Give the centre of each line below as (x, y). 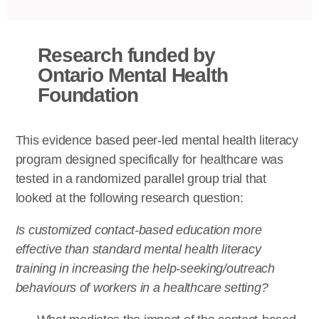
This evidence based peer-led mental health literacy (157, 141)
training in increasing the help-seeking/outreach (145, 269)
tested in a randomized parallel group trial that (141, 179)
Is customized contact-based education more (138, 230)
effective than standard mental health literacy (138, 250)
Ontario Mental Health (133, 75)
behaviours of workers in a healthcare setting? (142, 288)
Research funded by (127, 56)
